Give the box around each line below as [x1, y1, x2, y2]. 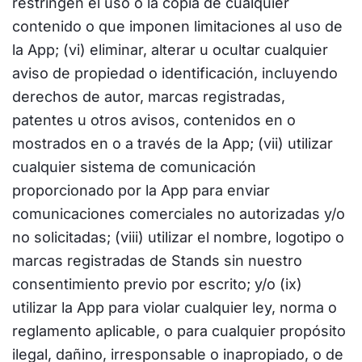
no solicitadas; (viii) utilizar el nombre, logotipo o [12, 229, 344, 246]
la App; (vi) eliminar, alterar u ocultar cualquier [12, 41, 328, 58]
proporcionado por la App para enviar [12, 182, 270, 199]
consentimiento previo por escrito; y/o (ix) [12, 276, 302, 293]
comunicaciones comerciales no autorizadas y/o [12, 205, 345, 222]
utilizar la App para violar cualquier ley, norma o [12, 299, 337, 316]
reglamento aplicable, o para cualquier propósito [12, 322, 346, 339]
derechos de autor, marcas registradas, [12, 88, 285, 105]
